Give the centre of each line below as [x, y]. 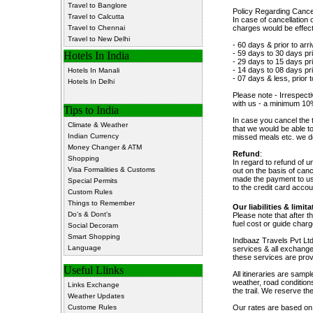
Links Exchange [93, 285]
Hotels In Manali [93, 70]
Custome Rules [92, 307]
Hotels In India [96, 56]
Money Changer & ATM [104, 147]
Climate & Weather [97, 125]
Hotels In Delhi [91, 81]
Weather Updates [96, 296]
